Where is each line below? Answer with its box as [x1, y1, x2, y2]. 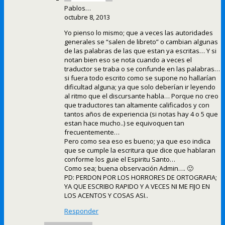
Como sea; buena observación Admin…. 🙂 [64, 164, 193, 173]
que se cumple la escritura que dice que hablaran [64, 146, 215, 155]
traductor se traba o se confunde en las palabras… [64, 64, 220, 74]
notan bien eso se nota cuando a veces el [64, 55, 192, 65]
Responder [64, 206, 98, 216]
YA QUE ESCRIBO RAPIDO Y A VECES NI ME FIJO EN [64, 182, 210, 191]
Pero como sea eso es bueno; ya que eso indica [64, 137, 210, 146]
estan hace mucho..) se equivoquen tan [64, 119, 184, 128]
